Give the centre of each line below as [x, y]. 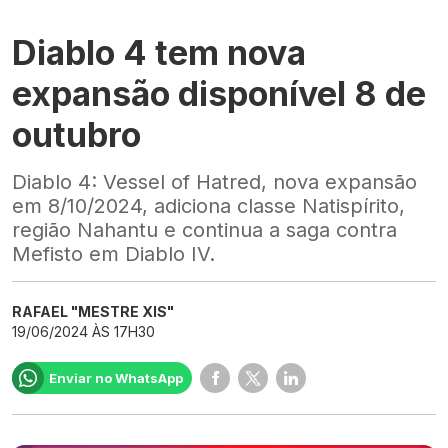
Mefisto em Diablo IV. [113, 254]
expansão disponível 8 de [219, 94]
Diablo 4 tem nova [159, 53]
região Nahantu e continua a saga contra [204, 230]
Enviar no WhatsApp [116, 378]
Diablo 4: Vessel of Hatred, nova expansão [214, 182]
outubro [76, 135]
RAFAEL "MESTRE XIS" [93, 312]
